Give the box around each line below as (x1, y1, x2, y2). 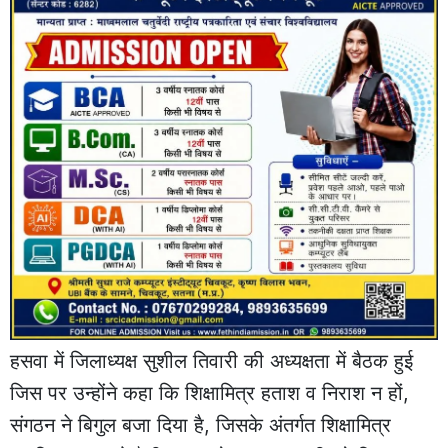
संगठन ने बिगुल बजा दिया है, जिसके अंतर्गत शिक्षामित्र (10, 412, 391, 437)
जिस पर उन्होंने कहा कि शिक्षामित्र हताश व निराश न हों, (10, 380, 409, 405)
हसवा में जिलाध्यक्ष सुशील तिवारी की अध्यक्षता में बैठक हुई (10, 348, 413, 373)
